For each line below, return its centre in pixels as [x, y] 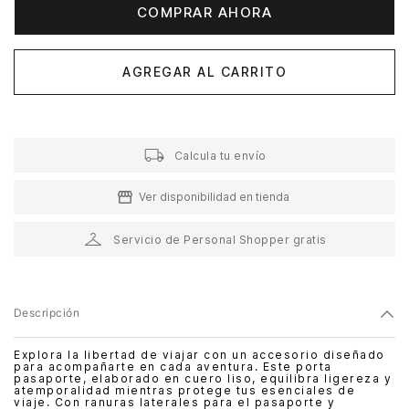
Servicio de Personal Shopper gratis [220, 239]
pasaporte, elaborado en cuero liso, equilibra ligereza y [203, 379]
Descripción [47, 313]
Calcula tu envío [220, 155]
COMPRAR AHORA [204, 13]
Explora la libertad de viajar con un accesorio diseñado [199, 355]
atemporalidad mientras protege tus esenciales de [184, 391]
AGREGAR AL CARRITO [204, 71]
